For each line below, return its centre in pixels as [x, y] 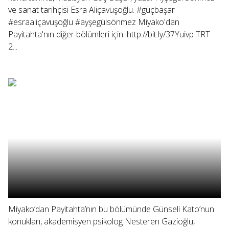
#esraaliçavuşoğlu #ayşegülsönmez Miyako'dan [94, 22]
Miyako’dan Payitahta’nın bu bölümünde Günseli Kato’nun [111, 209]
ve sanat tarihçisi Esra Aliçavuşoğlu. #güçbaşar [91, 10]
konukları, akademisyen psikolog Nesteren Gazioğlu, [101, 221]
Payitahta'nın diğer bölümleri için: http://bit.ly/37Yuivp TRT [109, 34]
